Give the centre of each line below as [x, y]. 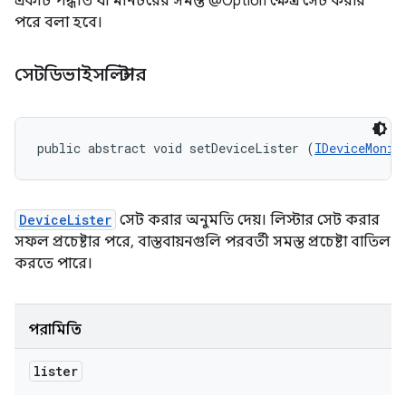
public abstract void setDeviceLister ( [176, 148]
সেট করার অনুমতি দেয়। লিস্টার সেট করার [248, 220]
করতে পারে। [53, 264]
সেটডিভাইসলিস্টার [82, 75]
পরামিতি [55, 330]
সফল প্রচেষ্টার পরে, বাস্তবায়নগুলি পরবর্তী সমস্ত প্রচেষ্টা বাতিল [203, 242]
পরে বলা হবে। [58, 23]
